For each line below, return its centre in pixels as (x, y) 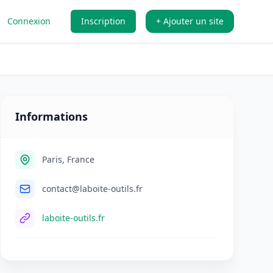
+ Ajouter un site (190, 21)
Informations (51, 116)
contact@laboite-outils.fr (92, 189)
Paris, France (68, 159)
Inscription (103, 21)
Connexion (29, 21)
